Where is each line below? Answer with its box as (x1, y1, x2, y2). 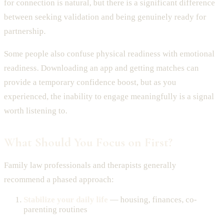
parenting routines (24, 204, 87, 214)
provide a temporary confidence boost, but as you (4, 77, 176, 87)
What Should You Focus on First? (4, 134, 172, 150)
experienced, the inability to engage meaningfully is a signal (4, 91, 214, 101)
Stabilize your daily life (24, 194, 108, 204)
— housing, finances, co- (108, 194, 197, 204)
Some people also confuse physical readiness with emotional (4, 49, 215, 58)
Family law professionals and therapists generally (4, 160, 176, 170)
